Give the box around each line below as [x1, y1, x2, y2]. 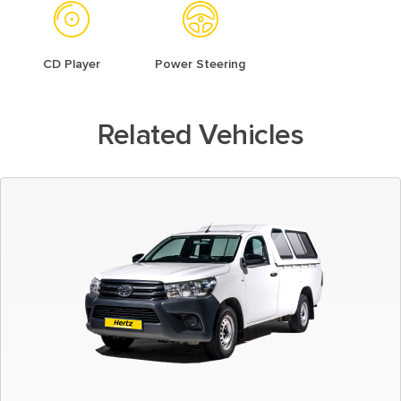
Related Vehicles [98, 117, 303, 153]
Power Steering [155, 55, 246, 72]
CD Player [42, 55, 100, 72]
